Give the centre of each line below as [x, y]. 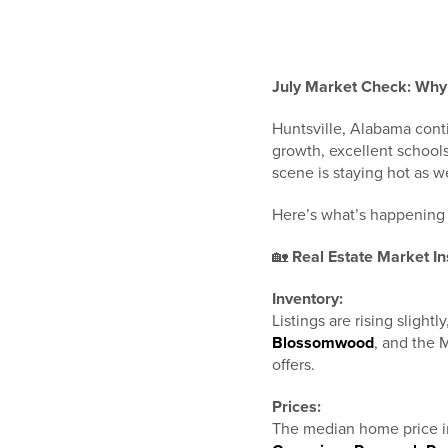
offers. [293, 365]
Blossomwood [323, 343]
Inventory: [307, 299]
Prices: [296, 407]
